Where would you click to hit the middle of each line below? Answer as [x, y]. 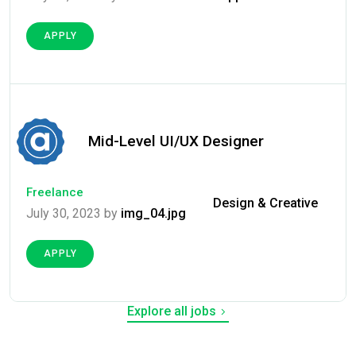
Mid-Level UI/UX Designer [176, 141]
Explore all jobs [172, 311]
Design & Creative [265, 203]
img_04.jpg [153, 214]
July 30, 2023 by [74, 214]
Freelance [55, 193]
